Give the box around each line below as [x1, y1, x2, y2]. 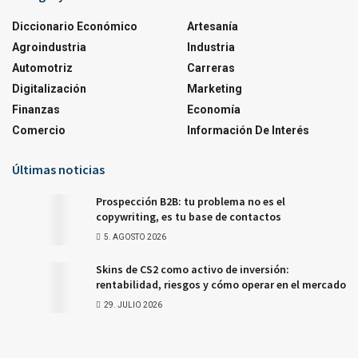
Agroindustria [12, 40, 86, 54]
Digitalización [12, 82, 86, 95]
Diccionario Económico [12, 19, 137, 33]
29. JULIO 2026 [102, 300, 162, 309]
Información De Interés [187, 123, 309, 137]
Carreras [187, 61, 235, 74]
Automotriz [12, 61, 73, 74]
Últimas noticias [12, 161, 105, 177]
